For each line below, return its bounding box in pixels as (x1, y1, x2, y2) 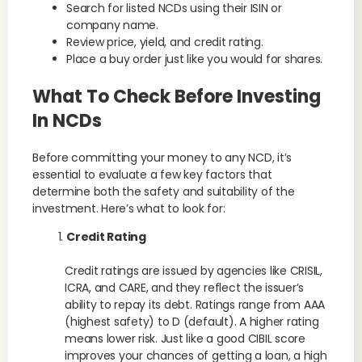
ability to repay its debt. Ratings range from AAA (65, 297, 326, 313)
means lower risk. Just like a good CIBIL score (65, 330, 305, 347)
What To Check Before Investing (32, 84, 321, 109)
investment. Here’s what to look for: (32, 200, 225, 217)
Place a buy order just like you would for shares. (66, 51, 323, 67)
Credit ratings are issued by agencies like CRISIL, (65, 263, 323, 279)
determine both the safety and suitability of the (32, 183, 295, 200)
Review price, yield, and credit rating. (66, 34, 263, 50)
